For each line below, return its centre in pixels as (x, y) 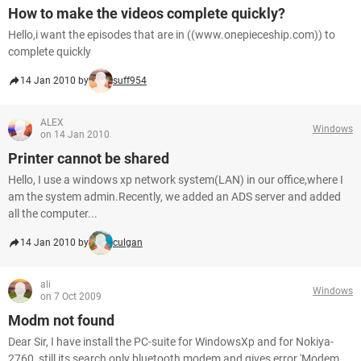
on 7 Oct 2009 (71, 297)
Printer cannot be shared (89, 158)
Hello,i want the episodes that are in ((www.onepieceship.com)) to (172, 35)
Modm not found (61, 320)
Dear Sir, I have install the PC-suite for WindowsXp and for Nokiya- (171, 342)
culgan (128, 243)
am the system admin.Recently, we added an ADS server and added (174, 197)
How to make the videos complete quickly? (147, 13)
